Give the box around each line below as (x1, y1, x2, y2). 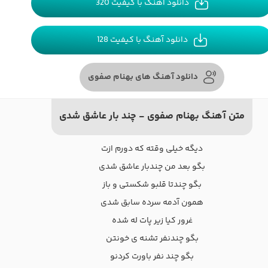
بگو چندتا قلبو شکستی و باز (102, 178, 202, 192)
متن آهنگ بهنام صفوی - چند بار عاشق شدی (59, 109, 245, 124)
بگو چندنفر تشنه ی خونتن (105, 232, 199, 246)
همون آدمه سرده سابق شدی (100, 196, 203, 210)
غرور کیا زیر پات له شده (111, 214, 193, 228)
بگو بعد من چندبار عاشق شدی (99, 160, 205, 174)
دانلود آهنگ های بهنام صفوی (87, 70, 198, 84)
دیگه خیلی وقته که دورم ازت (101, 142, 203, 156)
